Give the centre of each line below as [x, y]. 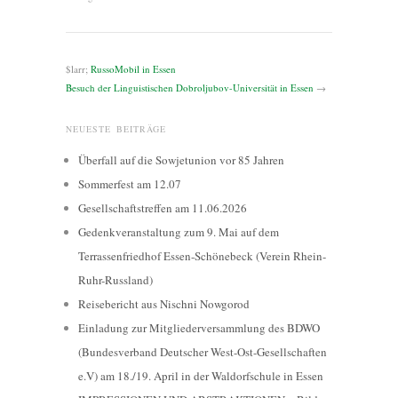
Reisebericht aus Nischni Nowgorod [164, 303]
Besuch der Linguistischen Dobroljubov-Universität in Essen [190, 87]
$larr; [78, 68]
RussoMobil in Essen [133, 68]
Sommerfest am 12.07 [130, 183]
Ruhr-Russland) [115, 279]
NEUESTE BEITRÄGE [116, 128]
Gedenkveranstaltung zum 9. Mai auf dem [179, 231]
